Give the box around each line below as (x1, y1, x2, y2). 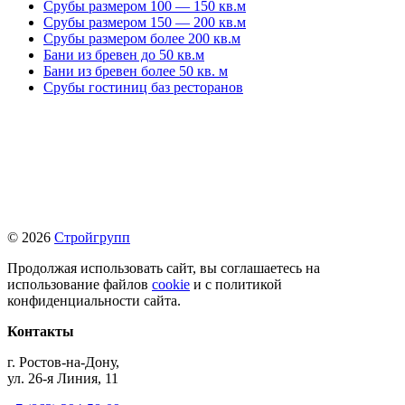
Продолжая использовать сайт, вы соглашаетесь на (7, 259, 320, 276)
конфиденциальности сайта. (7, 292, 181, 308)
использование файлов (7, 276, 152, 292)
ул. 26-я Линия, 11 (7, 370, 118, 386)
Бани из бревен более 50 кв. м (43, 62, 228, 79)
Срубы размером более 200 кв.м (43, 30, 240, 46)
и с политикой (190, 276, 282, 292)
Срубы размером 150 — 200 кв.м (43, 14, 246, 30)
